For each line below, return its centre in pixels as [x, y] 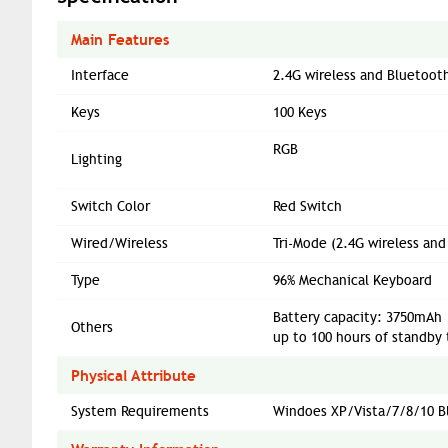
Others [92, 327]
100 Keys [300, 112]
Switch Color [110, 206]
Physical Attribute [133, 375]
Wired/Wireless [119, 243]
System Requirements [140, 411]
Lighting [96, 159]
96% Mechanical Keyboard [352, 280]
